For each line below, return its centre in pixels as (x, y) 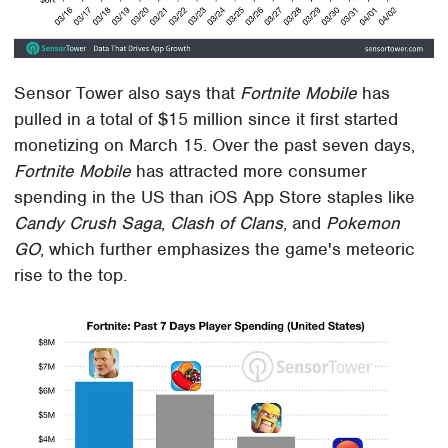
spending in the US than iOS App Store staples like (215, 196)
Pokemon (363, 222)
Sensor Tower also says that (127, 92)
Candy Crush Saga (88, 222)
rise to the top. (71, 274)
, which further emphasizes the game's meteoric (228, 248)
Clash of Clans (227, 222)
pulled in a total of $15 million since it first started (206, 118)
